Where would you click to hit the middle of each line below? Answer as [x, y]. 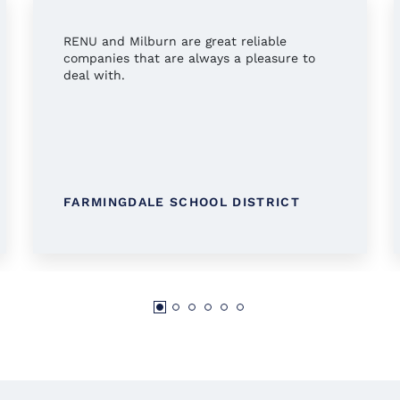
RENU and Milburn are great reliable [175, 42]
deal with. [94, 75]
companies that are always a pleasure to [189, 58]
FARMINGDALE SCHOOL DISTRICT [181, 202]
